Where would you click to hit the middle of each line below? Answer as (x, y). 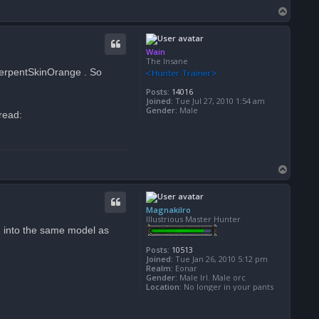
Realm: (159, 268)
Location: (164, 286)
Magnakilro (168, 209)
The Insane (167, 61)
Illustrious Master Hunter (193, 219)
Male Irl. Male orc (211, 277)
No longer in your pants (228, 286)
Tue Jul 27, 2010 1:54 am (219, 100)
